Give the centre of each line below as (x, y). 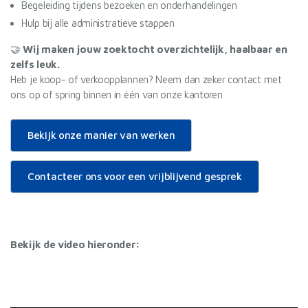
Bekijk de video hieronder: (75, 244)
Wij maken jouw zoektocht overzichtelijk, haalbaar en (155, 49)
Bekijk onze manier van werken (101, 135)
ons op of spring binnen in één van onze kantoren (117, 95)
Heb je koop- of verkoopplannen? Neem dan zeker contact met (146, 79)
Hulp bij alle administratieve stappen (98, 23)
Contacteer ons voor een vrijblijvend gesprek (135, 176)
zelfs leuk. (35, 64)
